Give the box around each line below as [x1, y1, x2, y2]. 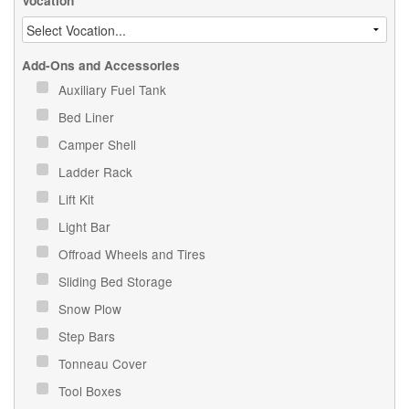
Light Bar [58, 216, 115, 236]
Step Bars [58, 326, 120, 345]
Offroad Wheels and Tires [58, 244, 210, 263]
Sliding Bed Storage [58, 271, 177, 290]
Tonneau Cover [58, 353, 152, 372]
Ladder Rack [58, 162, 137, 181]
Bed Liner [58, 107, 119, 126]
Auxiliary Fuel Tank [58, 79, 171, 99]
